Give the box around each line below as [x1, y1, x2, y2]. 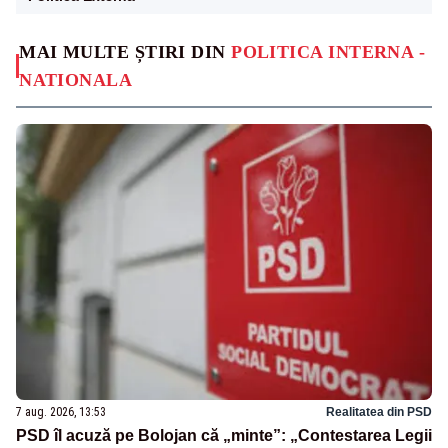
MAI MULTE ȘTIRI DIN [19, 41, 232, 62]
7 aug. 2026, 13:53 [16, 405, 106, 420]
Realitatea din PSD [326, 405, 432, 420]
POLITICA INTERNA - [231, 41, 426, 62]
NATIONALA [19, 69, 133, 90]
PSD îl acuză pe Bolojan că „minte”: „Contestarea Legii [16, 427, 432, 445]
